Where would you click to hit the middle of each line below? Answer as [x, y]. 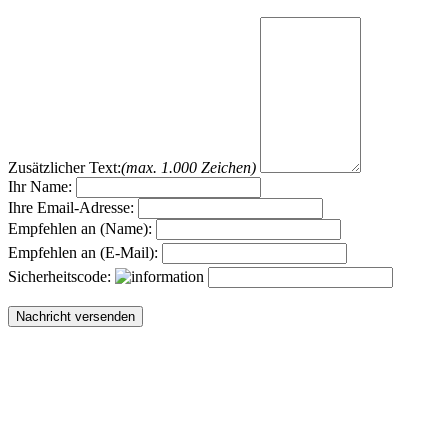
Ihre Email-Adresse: [71, 208]
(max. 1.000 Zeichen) [188, 168]
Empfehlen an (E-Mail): [83, 253]
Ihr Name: [40, 187]
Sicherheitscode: [61, 277]
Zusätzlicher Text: [64, 168]
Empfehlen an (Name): [80, 229]
